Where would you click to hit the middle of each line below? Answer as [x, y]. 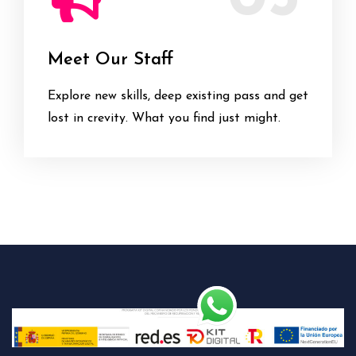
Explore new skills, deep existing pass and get [178, 96]
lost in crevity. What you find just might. [164, 118]
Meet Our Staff [110, 60]
